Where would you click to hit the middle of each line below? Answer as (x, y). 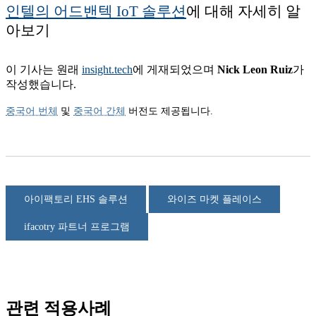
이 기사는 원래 (44, 70)
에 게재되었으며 (175, 70)
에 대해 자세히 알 (243, 11)
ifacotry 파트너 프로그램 (77, 227)
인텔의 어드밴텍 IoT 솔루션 (96, 11)
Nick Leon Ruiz (255, 70)
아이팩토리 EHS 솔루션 (76, 200)
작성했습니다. (41, 85)
